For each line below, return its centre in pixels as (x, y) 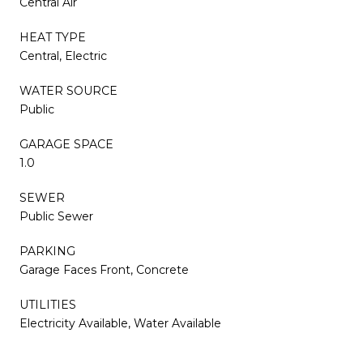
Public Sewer (56, 217)
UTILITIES (48, 305)
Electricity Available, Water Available (120, 324)
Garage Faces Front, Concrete (104, 270)
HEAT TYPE (53, 38)
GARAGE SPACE (66, 145)
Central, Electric (63, 56)
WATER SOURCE (68, 91)
